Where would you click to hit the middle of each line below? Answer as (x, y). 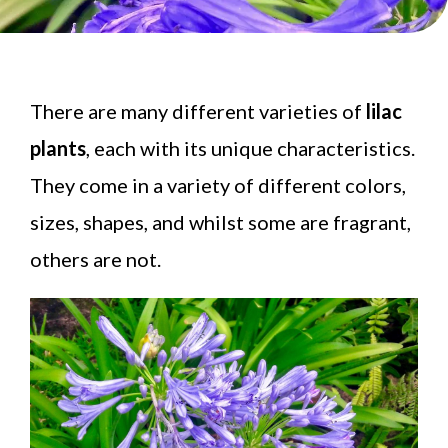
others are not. (95, 258)
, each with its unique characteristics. (250, 147)
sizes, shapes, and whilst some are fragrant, (220, 221)
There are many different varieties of (196, 110)
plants (58, 147)
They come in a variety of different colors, (218, 184)
